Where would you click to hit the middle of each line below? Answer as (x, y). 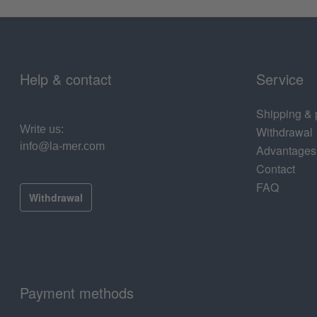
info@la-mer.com (62, 146)
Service (280, 79)
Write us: (42, 129)
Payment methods (77, 293)
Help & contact (66, 79)
